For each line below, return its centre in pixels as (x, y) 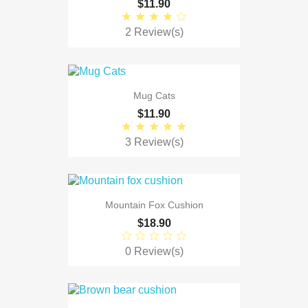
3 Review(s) (154, 142)
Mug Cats (154, 95)
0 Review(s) (154, 252)
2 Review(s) (154, 32)
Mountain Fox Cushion (154, 205)
